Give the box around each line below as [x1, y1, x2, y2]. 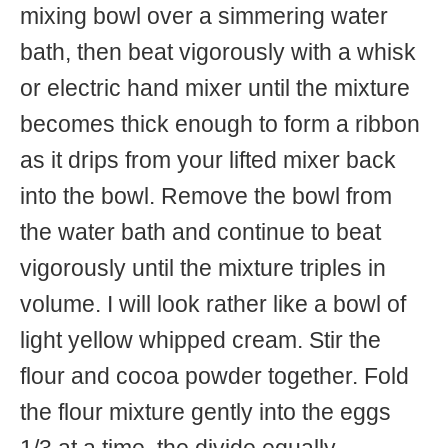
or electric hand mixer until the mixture [20, 75, 410, 101]
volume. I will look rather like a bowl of [20, 291, 406, 317]
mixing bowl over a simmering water [20, 3, 388, 29]
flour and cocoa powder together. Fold [20, 363, 409, 389]
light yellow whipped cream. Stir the [20, 327, 381, 353]
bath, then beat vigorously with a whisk [20, 39, 416, 65]
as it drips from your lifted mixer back [20, 147, 396, 173]
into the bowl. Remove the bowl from [20, 183, 392, 209]
